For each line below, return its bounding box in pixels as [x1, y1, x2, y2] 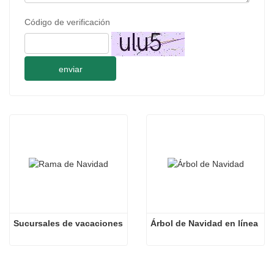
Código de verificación [24, 17, 110, 28]
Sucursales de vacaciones [13, 218, 123, 229]
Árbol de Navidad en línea [150, 218, 258, 229]
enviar [58, 64, 83, 75]
